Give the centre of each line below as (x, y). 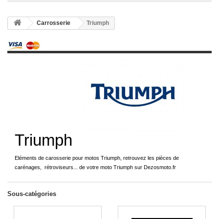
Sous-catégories (32, 194)
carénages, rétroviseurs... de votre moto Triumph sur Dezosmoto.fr (95, 167)
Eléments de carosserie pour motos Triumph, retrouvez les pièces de (97, 158)
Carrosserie (54, 23)
